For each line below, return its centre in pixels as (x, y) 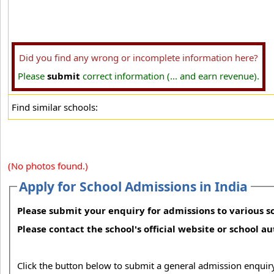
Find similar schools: (55, 107)
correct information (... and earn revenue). (170, 76)
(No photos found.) (48, 166)
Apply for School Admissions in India (134, 187)
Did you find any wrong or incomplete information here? (139, 57)
